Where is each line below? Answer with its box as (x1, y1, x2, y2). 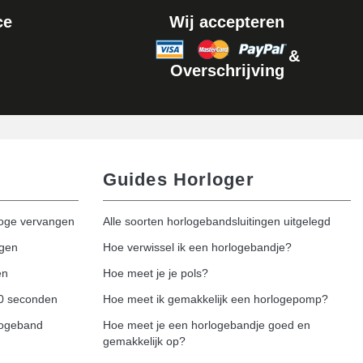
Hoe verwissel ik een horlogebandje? (103, 240, 292, 254)
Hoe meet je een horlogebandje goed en (103, 318, 310, 331)
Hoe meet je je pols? (103, 266, 208, 280)
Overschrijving (169, 61, 284, 79)
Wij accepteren (169, 12, 284, 31)
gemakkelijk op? (103, 334, 186, 348)
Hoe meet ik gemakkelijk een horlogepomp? (103, 292, 328, 305)
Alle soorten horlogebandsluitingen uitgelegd (103, 214, 331, 228)
